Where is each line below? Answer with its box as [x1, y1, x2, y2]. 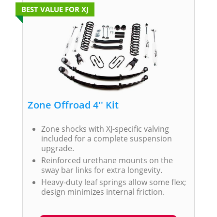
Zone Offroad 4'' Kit [27, 98, 119, 111]
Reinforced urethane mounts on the [41, 155, 173, 166]
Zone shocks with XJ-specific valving [41, 123, 169, 134]
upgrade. [41, 142, 74, 154]
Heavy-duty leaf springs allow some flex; [41, 176, 186, 187]
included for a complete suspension [41, 133, 172, 144]
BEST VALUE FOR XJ [21, 4, 89, 14]
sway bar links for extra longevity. [41, 164, 162, 175]
